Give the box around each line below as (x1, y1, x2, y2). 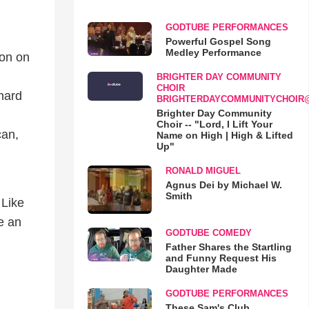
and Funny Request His (165, 252, 277, 263)
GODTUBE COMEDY (165, 227, 252, 238)
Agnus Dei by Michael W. (165, 179, 282, 190)
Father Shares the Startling (165, 241, 292, 252)
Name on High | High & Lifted (156, 130, 293, 141)
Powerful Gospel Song (165, 36, 271, 47)
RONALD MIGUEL (165, 166, 241, 176)
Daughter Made (165, 263, 237, 275)
